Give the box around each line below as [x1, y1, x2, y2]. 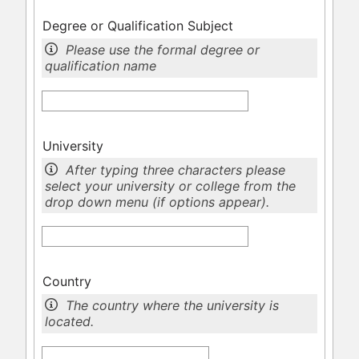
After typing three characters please [66, 161, 286, 178]
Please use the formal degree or [66, 42, 260, 58]
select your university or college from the [45, 177, 296, 194]
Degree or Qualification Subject [42, 18, 233, 34]
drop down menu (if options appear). [45, 193, 270, 210]
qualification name [45, 58, 157, 75]
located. [45, 313, 95, 330]
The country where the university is [66, 297, 280, 314]
